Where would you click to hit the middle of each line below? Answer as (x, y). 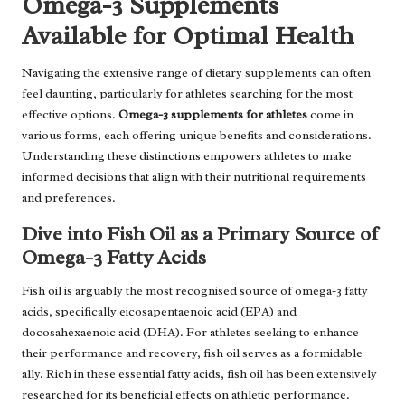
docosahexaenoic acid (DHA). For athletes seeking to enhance (190, 333)
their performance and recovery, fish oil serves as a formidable (192, 353)
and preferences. (69, 198)
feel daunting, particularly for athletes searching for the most (187, 94)
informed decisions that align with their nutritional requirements (194, 177)
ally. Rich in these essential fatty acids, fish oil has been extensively (199, 374)
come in (330, 115)
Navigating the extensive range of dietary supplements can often (196, 73)
